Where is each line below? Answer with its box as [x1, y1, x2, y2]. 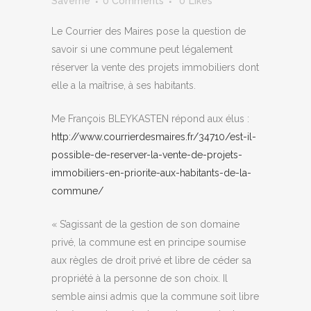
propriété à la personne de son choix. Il [51, 273, 228, 284]
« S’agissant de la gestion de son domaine [51, 219, 239, 230]
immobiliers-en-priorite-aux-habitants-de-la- [51, 167, 251, 178]
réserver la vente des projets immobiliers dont [51, 62, 259, 73]
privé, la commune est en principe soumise [51, 237, 246, 248]
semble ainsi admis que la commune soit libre [51, 291, 259, 302]
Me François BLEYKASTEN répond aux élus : [51, 113, 249, 124]
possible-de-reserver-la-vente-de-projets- [51, 149, 242, 160]
